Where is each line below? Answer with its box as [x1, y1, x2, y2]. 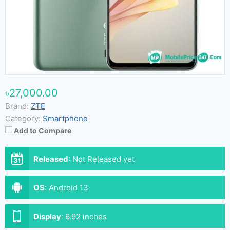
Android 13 [49, 183, 88, 193]
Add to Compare [14, 126, 71, 135]
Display [33, 212, 61, 221]
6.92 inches [65, 212, 107, 221]
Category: [5, 113, 41, 123]
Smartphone [43, 113, 88, 123]
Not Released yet [72, 154, 135, 164]
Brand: [5, 101, 29, 111]
